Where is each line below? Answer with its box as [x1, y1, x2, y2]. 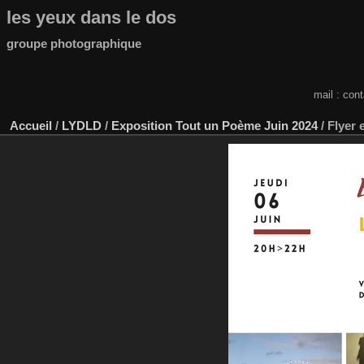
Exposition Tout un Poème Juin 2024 [111, 118, 318, 132]
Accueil [10, 118, 52, 132]
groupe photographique [6, 37, 141, 50]
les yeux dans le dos [6, 8, 176, 28]
